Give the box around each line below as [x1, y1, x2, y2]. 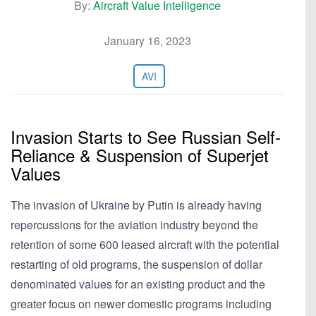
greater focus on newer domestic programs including [11, 296, 272, 312]
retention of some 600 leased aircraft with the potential [11, 236, 279, 253]
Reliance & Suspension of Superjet [11, 142, 269, 167]
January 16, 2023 [104, 32, 191, 49]
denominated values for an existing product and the [11, 276, 265, 292]
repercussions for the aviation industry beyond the [11, 217, 258, 233]
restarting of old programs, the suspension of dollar [11, 256, 262, 272]
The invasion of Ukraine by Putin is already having [11, 197, 262, 213]
